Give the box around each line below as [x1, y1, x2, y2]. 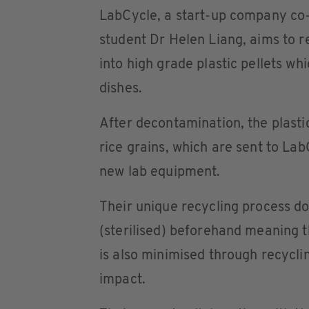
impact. [99, 273, 146, 287]
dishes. [99, 82, 142, 96]
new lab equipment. [99, 166, 221, 179]
